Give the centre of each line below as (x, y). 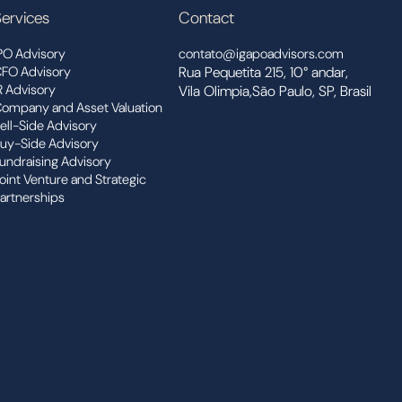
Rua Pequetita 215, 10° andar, (263, 72)
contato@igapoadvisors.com (261, 54)
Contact (206, 18)
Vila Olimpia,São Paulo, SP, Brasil (275, 91)
